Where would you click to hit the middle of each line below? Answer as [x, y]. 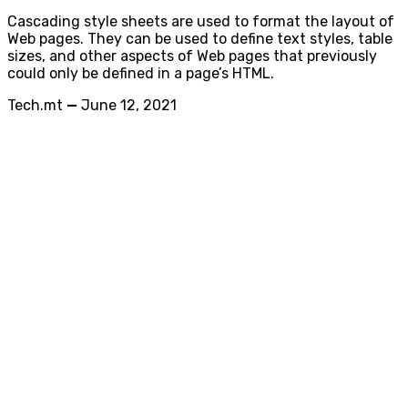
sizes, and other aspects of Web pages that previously [192, 56]
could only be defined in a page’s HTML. [141, 73]
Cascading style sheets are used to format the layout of [201, 21]
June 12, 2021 [129, 105]
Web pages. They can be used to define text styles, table [200, 39]
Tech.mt [35, 105]
